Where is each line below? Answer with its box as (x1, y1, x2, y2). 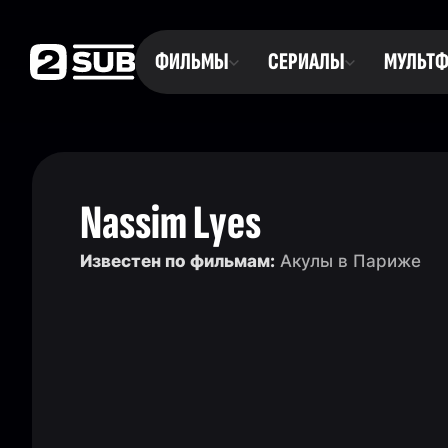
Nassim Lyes (80, 195, 261, 252)
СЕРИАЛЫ (267, 47, 345, 76)
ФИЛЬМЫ (154, 47, 229, 76)
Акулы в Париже (275, 251, 421, 271)
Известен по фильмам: (80, 251, 275, 271)
